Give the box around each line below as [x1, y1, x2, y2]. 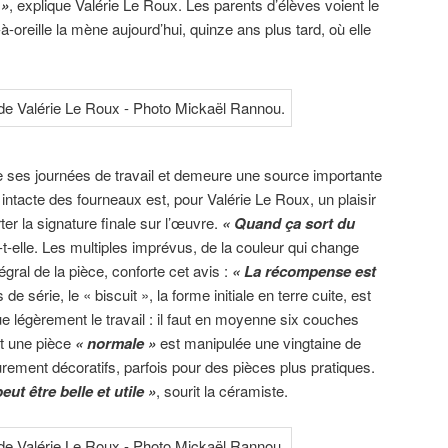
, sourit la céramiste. [156, 380, 288, 402]
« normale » [75, 332, 156, 355]
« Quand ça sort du [222, 212, 355, 235]
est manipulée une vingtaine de [156, 332, 361, 354]
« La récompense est [232, 260, 376, 283]
